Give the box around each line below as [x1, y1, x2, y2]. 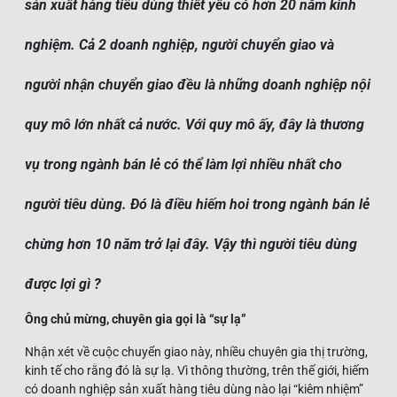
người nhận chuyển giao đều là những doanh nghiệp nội [25, 75, 370, 93]
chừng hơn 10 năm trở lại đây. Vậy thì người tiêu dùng [25, 235, 357, 253]
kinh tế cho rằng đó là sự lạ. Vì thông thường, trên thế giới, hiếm [25, 362, 369, 378]
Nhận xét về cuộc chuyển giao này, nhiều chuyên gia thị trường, [25, 344, 368, 359]
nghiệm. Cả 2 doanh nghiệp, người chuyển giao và [25, 35, 334, 53]
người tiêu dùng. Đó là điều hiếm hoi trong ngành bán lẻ [25, 195, 370, 213]
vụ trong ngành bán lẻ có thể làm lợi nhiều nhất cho [25, 155, 342, 173]
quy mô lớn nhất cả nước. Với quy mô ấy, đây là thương [25, 115, 364, 133]
